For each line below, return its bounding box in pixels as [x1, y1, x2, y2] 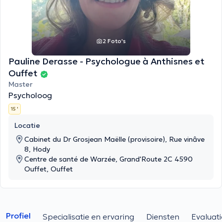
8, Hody [24, 145, 50, 154]
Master [8, 80, 33, 89]
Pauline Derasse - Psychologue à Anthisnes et [8, 55, 205, 67]
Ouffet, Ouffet [24, 165, 73, 173]
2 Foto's [102, 37, 126, 45]
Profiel [6, 211, 31, 221]
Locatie [14, 121, 40, 130]
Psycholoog [8, 90, 52, 100]
